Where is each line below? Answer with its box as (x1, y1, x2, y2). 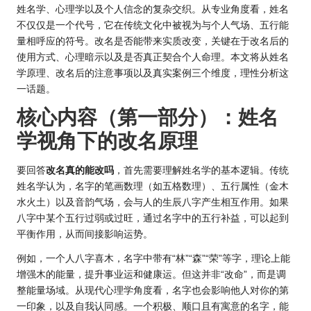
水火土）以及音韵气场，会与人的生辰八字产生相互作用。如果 (17, 196, 289, 208)
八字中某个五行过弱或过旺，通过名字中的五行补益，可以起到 (17, 212, 289, 224)
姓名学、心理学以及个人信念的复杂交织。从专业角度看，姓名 (17, 3, 289, 15)
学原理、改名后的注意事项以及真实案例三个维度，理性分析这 (17, 67, 289, 78)
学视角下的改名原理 (17, 129, 198, 152)
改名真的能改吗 (46, 165, 114, 176)
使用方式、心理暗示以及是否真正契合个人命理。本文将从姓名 (17, 51, 289, 62)
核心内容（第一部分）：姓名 (17, 106, 278, 128)
